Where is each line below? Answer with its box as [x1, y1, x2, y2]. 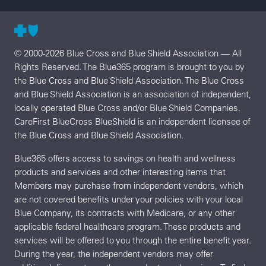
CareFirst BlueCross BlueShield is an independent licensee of [14, 115, 251, 127]
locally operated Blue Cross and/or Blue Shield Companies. [14, 102, 240, 113]
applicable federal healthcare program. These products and [14, 220, 240, 232]
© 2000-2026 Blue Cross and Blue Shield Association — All [14, 47, 242, 59]
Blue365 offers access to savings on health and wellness [14, 152, 236, 164]
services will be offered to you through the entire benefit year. [14, 234, 251, 246]
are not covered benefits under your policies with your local [14, 193, 243, 205]
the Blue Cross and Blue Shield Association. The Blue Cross [14, 74, 244, 86]
